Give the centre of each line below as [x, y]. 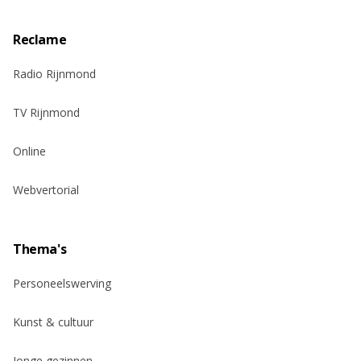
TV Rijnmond [46, 112]
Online [29, 151]
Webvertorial [46, 190]
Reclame [40, 39]
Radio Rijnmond [54, 74]
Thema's [40, 249]
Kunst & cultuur [53, 322]
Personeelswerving [62, 283]
